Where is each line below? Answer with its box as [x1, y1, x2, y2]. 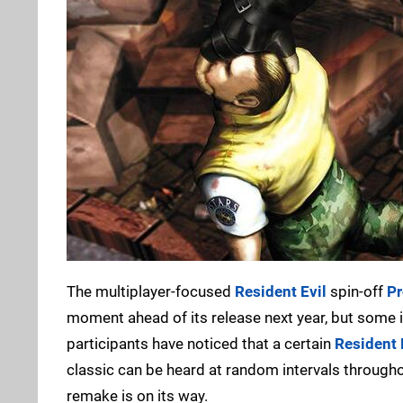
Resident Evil [235, 282, 327, 300]
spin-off [327, 282, 387, 300]
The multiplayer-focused [67, 282, 235, 300]
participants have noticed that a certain [67, 334, 335, 353]
